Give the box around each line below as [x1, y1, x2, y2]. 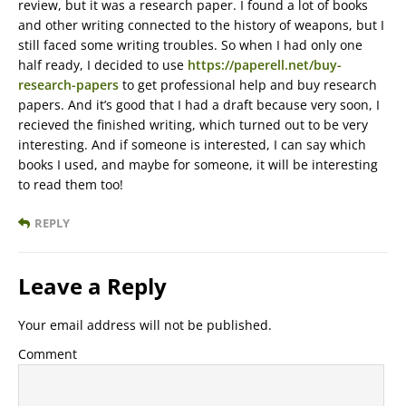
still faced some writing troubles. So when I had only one [18, 36, 362, 54]
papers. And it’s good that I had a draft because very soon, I [18, 96, 380, 114]
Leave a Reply [18, 271, 167, 302]
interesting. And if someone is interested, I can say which [18, 136, 366, 154]
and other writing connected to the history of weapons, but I [18, 16, 384, 34]
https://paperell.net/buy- [188, 56, 342, 74]
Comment [18, 345, 77, 363]
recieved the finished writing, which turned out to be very [18, 116, 368, 134]
